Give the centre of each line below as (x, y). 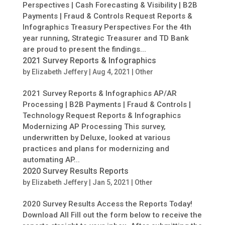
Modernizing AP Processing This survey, (94, 126)
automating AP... (51, 159)
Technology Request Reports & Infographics (101, 115)
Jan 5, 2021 (111, 182)
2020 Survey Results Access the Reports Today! (107, 204)
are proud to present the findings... (84, 49)
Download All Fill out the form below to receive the (112, 215)
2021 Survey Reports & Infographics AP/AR (99, 93)
